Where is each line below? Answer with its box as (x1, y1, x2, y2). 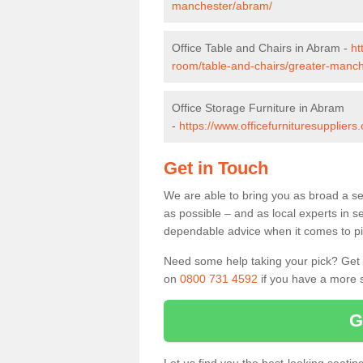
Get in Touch (164, 158, 268, 178)
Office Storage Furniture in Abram (172, 101, 344, 114)
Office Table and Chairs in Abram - (172, 41, 351, 54)
